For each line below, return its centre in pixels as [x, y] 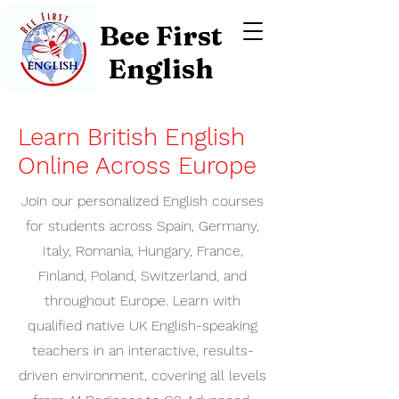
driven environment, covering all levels [142, 375]
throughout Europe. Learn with [142, 301]
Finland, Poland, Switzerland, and [142, 276]
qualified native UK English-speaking [142, 326]
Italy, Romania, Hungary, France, [142, 251]
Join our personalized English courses [142, 201]
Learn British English [131, 137]
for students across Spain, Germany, [142, 226]
